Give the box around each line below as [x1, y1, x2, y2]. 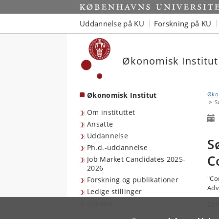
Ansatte [87, 119, 113, 129]
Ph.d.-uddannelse [87, 143, 148, 152]
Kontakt [87, 198, 113, 208]
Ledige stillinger [87, 187, 142, 196]
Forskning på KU [153, 18, 212, 28]
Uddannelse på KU [80, 18, 144, 28]
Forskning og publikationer [87, 175, 178, 184]
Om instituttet [87, 108, 135, 117]
